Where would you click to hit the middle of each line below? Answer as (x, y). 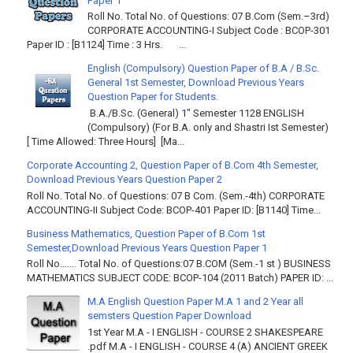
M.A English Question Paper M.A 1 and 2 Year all (195, 302)
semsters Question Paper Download (169, 316)
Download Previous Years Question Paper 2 (124, 180)
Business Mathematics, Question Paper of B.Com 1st (146, 233)
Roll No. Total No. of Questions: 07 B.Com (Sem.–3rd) (208, 17)
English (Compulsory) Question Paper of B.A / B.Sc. (203, 69)
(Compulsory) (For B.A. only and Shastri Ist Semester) (209, 128)
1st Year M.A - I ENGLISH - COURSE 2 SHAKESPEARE (205, 332)
